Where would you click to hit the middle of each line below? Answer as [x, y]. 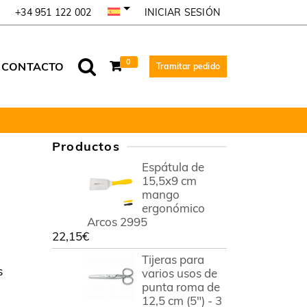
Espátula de [173, 167]
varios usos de [180, 273]
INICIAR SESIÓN [182, 12]
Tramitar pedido [188, 66]
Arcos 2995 [117, 222]
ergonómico [173, 208]
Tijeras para [173, 259]
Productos [86, 146]
